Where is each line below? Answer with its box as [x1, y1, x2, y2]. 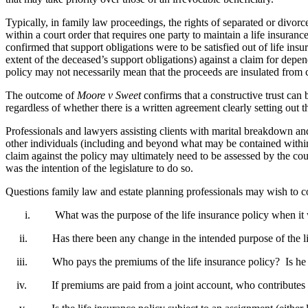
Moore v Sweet [77, 89, 144, 101]
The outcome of [5, 89, 77, 101]
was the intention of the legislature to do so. [5, 162, 196, 174]
